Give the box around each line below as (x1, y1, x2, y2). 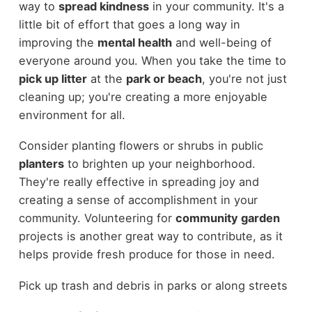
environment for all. (18, 107, 125, 122)
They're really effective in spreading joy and (18, 175, 259, 189)
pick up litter (18, 71, 87, 86)
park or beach (125, 71, 202, 86)
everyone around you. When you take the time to (18, 53, 286, 68)
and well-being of (171, 35, 272, 49)
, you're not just (201, 71, 287, 86)
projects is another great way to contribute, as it (18, 229, 283, 244)
